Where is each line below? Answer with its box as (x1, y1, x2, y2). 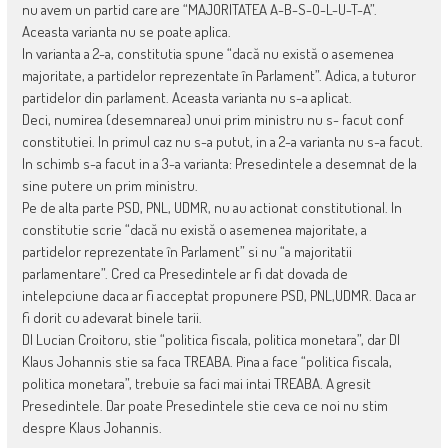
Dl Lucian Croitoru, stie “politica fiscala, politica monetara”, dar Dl (21, 330, 400, 350)
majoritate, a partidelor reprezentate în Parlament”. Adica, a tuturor (21, 66, 416, 86)
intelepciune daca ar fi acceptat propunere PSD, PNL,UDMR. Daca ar (21, 286, 416, 306)
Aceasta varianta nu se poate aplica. (21, 22, 231, 42)
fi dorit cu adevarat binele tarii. (21, 308, 202, 328)
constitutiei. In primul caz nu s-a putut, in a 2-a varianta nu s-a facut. (21, 132, 423, 152)
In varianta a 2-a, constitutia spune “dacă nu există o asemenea (21, 44, 394, 64)
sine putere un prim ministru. (21, 176, 198, 196)
